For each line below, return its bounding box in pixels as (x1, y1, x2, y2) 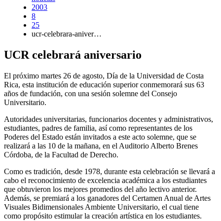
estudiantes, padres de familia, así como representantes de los (4, 123, 192, 132)
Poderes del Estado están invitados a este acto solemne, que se (4, 132, 196, 141)
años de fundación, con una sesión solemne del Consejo (4, 89, 177, 98)
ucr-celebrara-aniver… (32, 29, 102, 38)
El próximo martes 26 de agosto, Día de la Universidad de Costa (4, 71, 204, 80)
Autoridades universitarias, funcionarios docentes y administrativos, (4, 114, 213, 123)
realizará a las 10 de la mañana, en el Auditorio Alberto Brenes (4, 141, 198, 150)
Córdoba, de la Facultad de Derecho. (4, 150, 118, 159)
